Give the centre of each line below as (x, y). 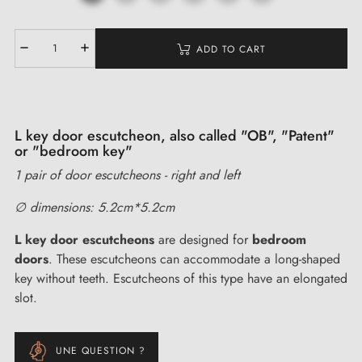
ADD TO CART (231, 49)
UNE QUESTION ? (101, 351)
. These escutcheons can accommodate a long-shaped (194, 259)
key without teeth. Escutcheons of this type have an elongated (181, 278)
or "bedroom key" (74, 151)
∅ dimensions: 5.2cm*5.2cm (95, 207)
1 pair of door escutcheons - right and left (129, 175)
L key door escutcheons (84, 239)
